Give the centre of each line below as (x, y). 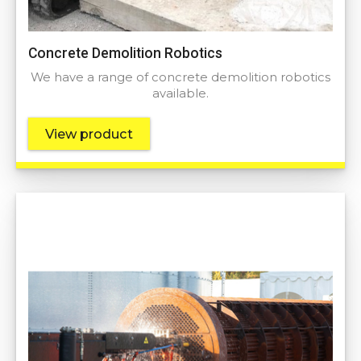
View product (89, 134)
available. (180, 94)
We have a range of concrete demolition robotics (180, 78)
